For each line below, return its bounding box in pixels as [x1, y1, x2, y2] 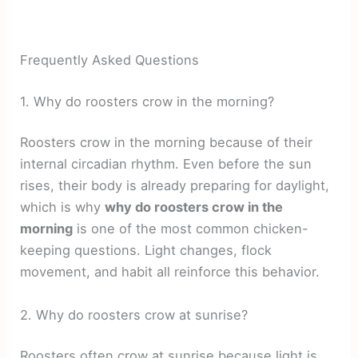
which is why [20, 199, 105, 216]
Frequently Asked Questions [20, 52, 200, 69]
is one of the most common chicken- [73, 221, 309, 237]
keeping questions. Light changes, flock [20, 242, 272, 259]
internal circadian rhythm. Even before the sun [20, 156, 312, 173]
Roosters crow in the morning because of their [20, 134, 313, 151]
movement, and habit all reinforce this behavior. [20, 264, 320, 280]
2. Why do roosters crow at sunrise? [20, 306, 249, 323]
